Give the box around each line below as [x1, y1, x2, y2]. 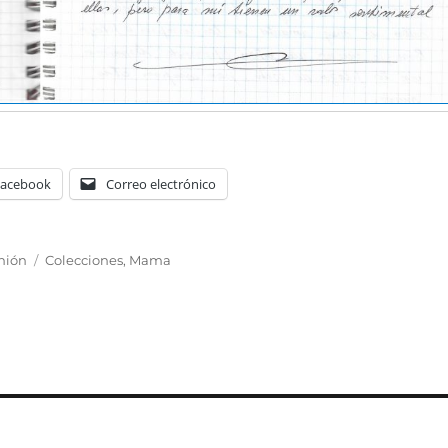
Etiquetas [44, 242, 108, 259]
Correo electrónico [106, 175, 217, 193]
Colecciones [45, 251, 124, 268]
